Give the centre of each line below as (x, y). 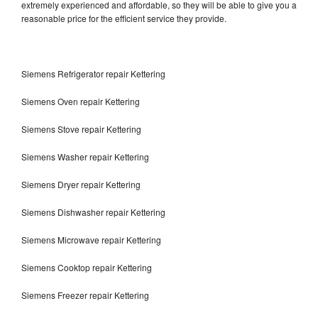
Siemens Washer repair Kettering (85, 156)
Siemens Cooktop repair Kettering (87, 267)
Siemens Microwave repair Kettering (91, 239)
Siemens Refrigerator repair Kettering (93, 73)
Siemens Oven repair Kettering (81, 101)
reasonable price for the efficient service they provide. (125, 18)
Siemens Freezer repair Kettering (86, 295)
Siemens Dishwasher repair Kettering (94, 212)
